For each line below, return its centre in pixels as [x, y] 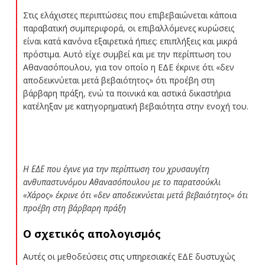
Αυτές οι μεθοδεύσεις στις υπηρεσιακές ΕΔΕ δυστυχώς [129, 256]
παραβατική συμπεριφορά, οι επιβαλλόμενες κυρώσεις [128, 28]
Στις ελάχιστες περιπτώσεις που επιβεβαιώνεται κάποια [130, 15]
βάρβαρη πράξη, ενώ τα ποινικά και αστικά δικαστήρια [127, 93]
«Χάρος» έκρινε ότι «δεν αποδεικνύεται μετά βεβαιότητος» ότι [135, 195]
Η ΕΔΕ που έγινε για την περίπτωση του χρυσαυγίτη [116, 169]
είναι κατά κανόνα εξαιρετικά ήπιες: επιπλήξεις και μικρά [130, 41]
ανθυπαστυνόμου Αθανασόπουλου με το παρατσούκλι [122, 182]
